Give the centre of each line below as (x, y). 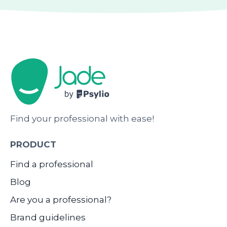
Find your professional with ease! (82, 118)
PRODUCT (33, 144)
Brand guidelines (48, 217)
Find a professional (52, 164)
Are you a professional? (61, 199)
